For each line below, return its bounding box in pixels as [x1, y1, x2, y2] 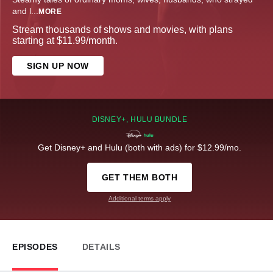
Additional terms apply [108, 195, 171, 202]
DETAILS [82, 242, 121, 252]
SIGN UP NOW [27, 61, 89, 71]
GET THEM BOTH [101, 172, 178, 183]
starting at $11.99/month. [12, 35, 118, 46]
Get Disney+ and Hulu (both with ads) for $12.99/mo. [38, 143, 241, 153]
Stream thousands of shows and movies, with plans [12, 24, 233, 35]
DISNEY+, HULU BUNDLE [91, 115, 188, 124]
